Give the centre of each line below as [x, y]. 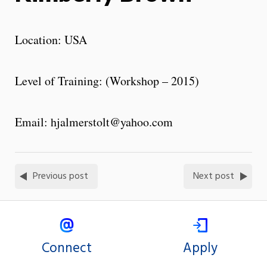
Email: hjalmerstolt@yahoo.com [94, 122]
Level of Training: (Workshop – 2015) [107, 80]
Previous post [60, 176]
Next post [214, 176]
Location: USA [51, 39]
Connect [67, 248]
